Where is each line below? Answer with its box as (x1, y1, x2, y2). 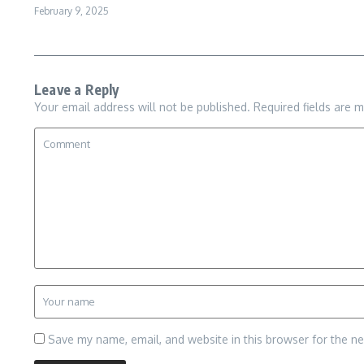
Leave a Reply (34, 80, 119, 99)
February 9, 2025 (34, 5, 109, 18)
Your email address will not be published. (34, 100, 250, 115)
